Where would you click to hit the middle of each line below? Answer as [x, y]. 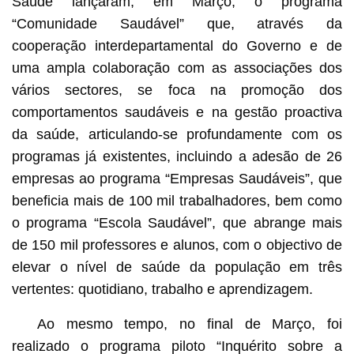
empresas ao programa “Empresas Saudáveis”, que [177, 178]
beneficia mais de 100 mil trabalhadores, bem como [177, 200]
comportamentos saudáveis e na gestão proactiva [177, 112]
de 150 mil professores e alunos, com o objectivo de [177, 245]
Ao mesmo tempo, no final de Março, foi [190, 324]
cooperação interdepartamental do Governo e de [177, 45]
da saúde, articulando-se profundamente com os [177, 134]
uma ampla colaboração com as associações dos [177, 68]
